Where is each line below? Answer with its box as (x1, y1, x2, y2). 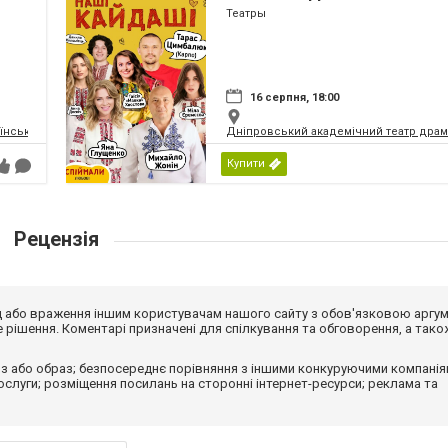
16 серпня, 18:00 (250, 91, 339, 105)
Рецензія (8, 227, 104, 252)
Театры (226, 7, 266, 21)
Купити (227, 157, 265, 171)
